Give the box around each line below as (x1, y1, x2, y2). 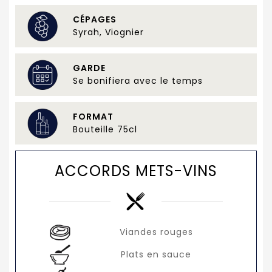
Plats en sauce (121, 248, 192, 260)
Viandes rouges (119, 225, 193, 238)
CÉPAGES (73, 13, 117, 26)
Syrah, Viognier (73, 26, 144, 39)
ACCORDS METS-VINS (55, 161, 217, 182)
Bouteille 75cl (73, 123, 137, 136)
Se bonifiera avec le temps (73, 75, 203, 87)
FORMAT (73, 110, 114, 123)
